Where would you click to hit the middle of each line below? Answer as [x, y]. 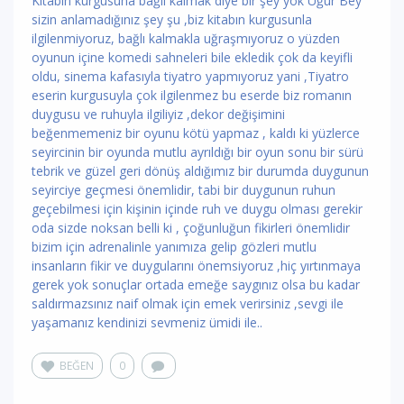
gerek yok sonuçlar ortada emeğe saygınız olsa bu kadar [196, 285]
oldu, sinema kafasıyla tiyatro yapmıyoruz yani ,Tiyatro [190, 76]
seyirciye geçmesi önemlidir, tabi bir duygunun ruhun [184, 190]
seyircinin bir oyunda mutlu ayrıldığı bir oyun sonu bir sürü [197, 152]
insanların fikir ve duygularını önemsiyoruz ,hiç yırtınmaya [196, 266]
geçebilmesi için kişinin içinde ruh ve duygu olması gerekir [197, 209]
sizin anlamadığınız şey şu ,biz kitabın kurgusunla [172, 19]
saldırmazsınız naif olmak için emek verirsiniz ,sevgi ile [188, 303]
